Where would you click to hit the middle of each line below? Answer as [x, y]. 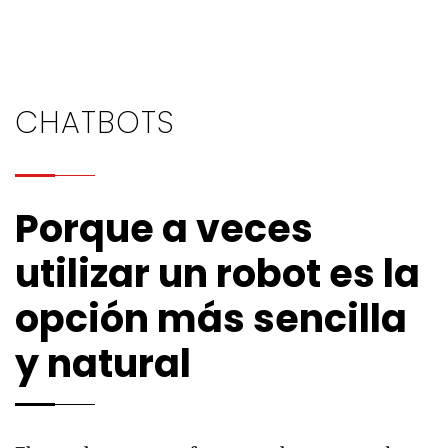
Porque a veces [164, 229]
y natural [103, 364]
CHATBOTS [95, 123]
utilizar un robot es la [217, 274]
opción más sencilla [211, 319]
